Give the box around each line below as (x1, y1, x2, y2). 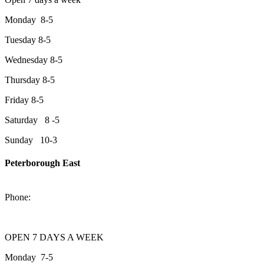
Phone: (5, 192, 33, 202)
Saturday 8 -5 (5, 115, 60, 126)
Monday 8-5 (5, 15, 53, 25)
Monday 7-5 (5, 252, 53, 262)
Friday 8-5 (5, 95, 44, 105)
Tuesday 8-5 (5, 35, 51, 45)
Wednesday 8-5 (5, 55, 62, 65)
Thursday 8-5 (5, 75, 55, 85)
